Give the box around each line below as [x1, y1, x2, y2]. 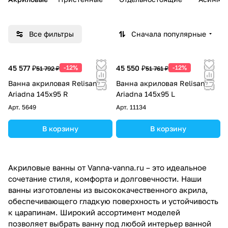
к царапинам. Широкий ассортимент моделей [8, 207, 180, 217]
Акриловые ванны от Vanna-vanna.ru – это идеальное [8, 162, 207, 172]
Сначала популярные [131, 29, 206, 38]
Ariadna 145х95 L [116, 89, 175, 98]
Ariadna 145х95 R [8, 89, 68, 98]
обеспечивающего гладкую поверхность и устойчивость [8, 196, 218, 206]
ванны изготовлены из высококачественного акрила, [8, 185, 208, 194]
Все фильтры [29, 29, 74, 38]
